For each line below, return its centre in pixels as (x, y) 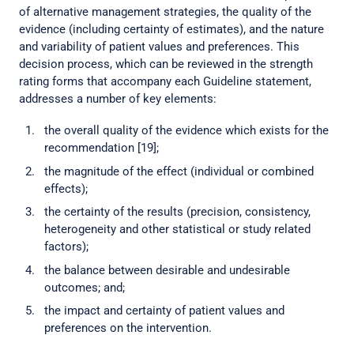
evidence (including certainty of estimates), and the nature (171, 29)
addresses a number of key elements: (118, 99)
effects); (66, 188)
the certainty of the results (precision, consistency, (177, 212)
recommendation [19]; (102, 148)
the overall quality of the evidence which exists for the (186, 130)
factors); (66, 247)
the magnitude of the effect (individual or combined (179, 171)
